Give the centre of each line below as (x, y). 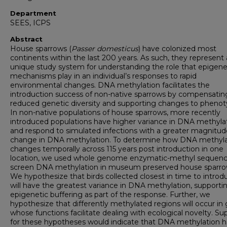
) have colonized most (177, 49)
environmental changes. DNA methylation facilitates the (110, 85)
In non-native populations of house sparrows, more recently (115, 113)
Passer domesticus (105, 49)
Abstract (26, 39)
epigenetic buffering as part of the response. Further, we (110, 195)
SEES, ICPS (30, 23)
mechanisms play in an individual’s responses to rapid (103, 76)
